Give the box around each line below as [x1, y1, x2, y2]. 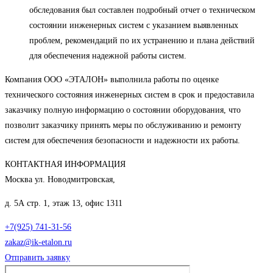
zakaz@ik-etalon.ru [5, 238, 72, 247]
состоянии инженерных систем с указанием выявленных [29, 21, 238, 30]
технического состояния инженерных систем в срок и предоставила [5, 90, 254, 100]
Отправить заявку [5, 253, 70, 263]
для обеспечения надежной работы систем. [29, 51, 186, 61]
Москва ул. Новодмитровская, [5, 175, 115, 185]
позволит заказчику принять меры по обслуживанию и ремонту [5, 121, 241, 130]
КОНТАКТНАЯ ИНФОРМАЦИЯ [5, 160, 126, 169]
